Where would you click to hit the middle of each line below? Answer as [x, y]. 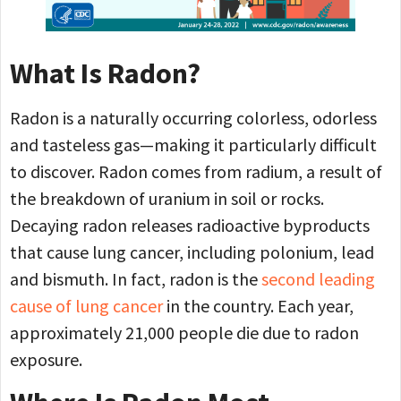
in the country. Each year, [258, 306]
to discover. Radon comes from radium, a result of [196, 172]
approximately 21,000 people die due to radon [184, 333]
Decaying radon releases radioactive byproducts [190, 226]
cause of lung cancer [86, 306]
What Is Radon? [105, 74]
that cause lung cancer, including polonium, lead [192, 252]
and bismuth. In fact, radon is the [136, 279]
